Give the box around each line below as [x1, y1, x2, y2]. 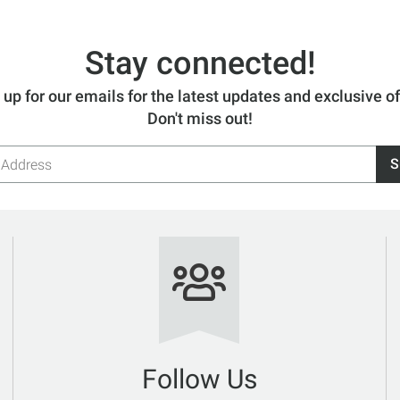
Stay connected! [84, 45, 316, 82]
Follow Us [141, 363, 257, 395]
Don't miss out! [147, 109, 253, 128]
